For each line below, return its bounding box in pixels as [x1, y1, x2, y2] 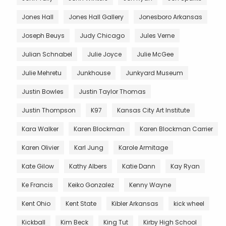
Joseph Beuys [22, 31, 65, 40]
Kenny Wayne [129, 180, 171, 189]
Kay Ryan [171, 161, 200, 171]
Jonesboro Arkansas [139, 12, 202, 21]
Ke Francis [22, 180, 53, 189]
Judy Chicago [80, 31, 125, 40]
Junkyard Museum [126, 68, 183, 77]
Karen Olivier [22, 143, 59, 152]
